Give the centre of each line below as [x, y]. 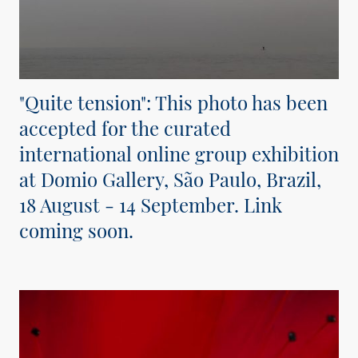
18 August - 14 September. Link [151, 204]
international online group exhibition [179, 153]
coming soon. [79, 230]
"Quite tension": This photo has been [173, 102]
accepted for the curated [125, 127]
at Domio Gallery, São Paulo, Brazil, [170, 179]
